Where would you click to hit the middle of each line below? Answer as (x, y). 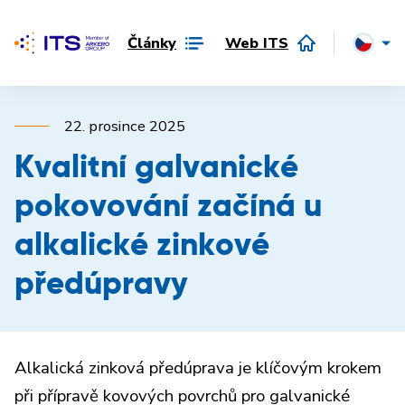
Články (152, 42)
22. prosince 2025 (125, 126)
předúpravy (101, 285)
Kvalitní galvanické (156, 169)
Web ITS (257, 42)
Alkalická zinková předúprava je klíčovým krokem (198, 368)
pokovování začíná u (168, 207)
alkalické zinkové (142, 246)
